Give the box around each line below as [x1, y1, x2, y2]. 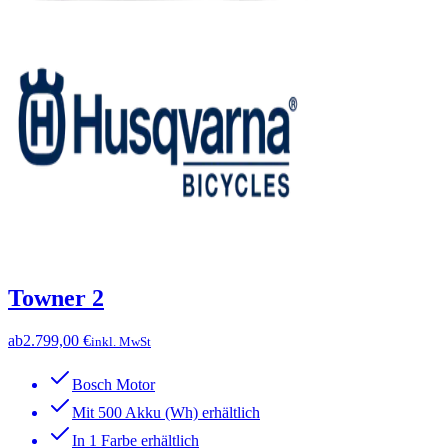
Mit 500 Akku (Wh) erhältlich [72, 403, 260, 421]
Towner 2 [8, 284, 104, 311]
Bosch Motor [72, 375, 155, 393]
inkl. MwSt [91, 333, 151, 349]
